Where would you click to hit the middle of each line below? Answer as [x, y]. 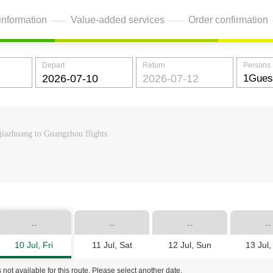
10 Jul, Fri [34, 245]
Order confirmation [228, 19]
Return [154, 65]
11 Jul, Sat [112, 245]
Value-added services [118, 19]
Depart [53, 65]
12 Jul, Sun [190, 245]
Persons [257, 65]
